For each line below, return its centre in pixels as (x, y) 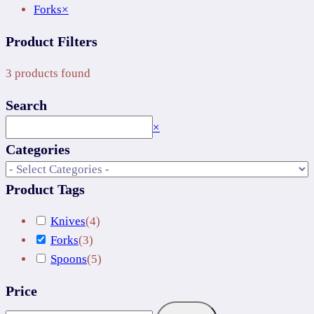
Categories (38, 150)
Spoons (69, 259)
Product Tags (45, 190)
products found (51, 74)
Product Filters (52, 42)
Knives (68, 221)
